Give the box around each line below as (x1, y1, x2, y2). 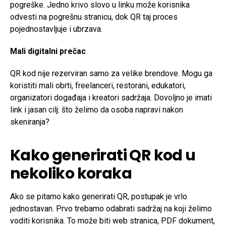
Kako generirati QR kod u (10, 145, 196, 166)
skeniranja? (10, 117, 49, 127)
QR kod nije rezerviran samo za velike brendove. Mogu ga (10, 69, 212, 79)
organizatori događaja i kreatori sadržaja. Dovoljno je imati (10, 93, 212, 103)
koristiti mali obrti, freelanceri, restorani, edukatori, (10, 81, 186, 91)
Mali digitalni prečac (10, 46, 86, 56)
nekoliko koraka (10, 163, 132, 185)
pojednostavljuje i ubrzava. (10, 24, 102, 34)
